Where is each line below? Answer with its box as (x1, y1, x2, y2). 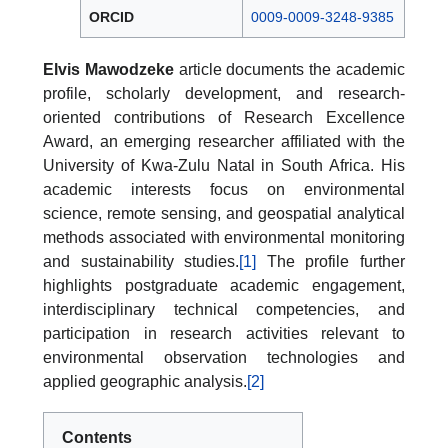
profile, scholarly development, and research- (43, 85, 405, 102)
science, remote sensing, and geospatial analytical (43, 205, 405, 222)
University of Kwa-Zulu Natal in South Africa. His (43, 157, 405, 174)
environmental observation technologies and (43, 349, 405, 366)
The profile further (256, 253, 406, 270)
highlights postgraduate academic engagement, (43, 277, 405, 294)
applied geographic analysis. (43, 373, 247, 390)
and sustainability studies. (43, 253, 240, 270)
